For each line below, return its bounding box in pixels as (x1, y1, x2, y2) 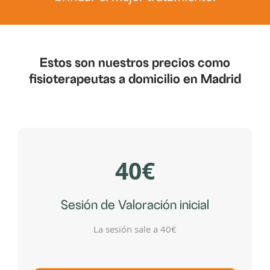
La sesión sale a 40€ (93, 222, 177, 235)
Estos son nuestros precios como (40, 55, 230, 70)
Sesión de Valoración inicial (61, 198, 209, 213)
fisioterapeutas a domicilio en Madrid (29, 72, 241, 86)
